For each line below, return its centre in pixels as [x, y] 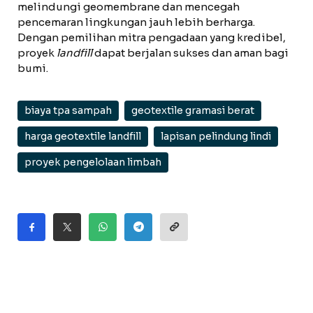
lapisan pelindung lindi [216, 136]
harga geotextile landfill [83, 136]
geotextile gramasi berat [193, 110]
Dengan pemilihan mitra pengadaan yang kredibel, [152, 37]
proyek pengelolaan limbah [93, 162]
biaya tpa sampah [68, 110]
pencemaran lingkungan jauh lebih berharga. [136, 22]
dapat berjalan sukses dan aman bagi [190, 53]
